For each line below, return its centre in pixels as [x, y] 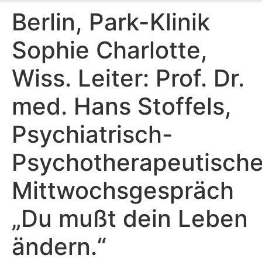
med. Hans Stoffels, [122, 106]
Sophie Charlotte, [110, 50]
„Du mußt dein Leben [130, 218]
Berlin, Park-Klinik [111, 22]
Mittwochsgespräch [123, 190]
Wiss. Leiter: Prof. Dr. [128, 78]
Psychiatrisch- [92, 134]
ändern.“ [59, 246]
